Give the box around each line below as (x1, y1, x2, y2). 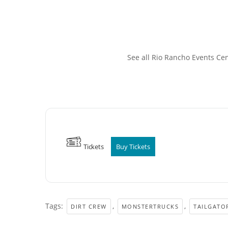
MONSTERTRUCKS (121, 202, 179, 210)
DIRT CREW (71, 202, 107, 210)
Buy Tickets (116, 141, 150, 151)
